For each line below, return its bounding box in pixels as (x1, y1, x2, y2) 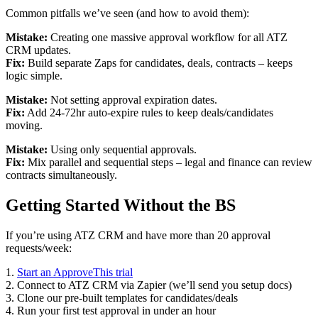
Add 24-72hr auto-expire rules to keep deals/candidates (25, 106, 273, 119)
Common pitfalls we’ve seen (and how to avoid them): (6, 7, 249, 20)
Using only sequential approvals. (48, 143, 197, 156)
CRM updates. (6, 44, 71, 57)
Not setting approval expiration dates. (48, 94, 217, 106)
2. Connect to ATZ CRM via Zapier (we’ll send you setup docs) (6, 278, 292, 291)
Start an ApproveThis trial (17, 265, 133, 278)
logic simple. (6, 70, 62, 82)
